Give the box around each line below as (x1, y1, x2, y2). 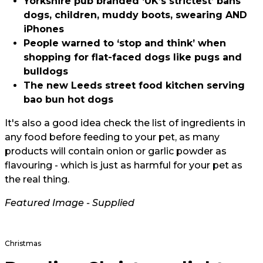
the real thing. (5, 173, 72, 185)
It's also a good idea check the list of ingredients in (5, 117, 245, 129)
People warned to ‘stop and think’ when (23, 37, 226, 49)
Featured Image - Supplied (5, 197, 134, 208)
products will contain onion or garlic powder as (5, 145, 227, 157)
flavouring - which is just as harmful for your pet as (5, 159, 242, 171)
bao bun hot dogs (23, 93, 113, 105)
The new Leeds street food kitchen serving (23, 79, 245, 91)
